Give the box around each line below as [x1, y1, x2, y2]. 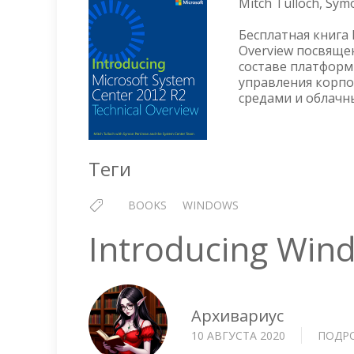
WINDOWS [183, 198, 239, 213]
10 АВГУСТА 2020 [191, 327, 285, 343]
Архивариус [191, 304, 284, 326]
